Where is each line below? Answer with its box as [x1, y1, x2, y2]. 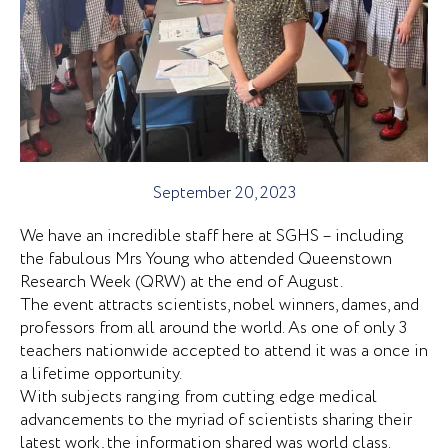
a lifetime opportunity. [20, 362, 182, 388]
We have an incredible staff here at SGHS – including [20, 224, 404, 250]
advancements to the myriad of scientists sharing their [20, 408, 412, 434]
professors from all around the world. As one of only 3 [20, 316, 407, 342]
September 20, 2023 [152, 181, 296, 207]
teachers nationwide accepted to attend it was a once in [20, 339, 428, 365]
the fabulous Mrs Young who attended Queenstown [20, 247, 392, 273]
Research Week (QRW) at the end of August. [20, 270, 343, 296]
